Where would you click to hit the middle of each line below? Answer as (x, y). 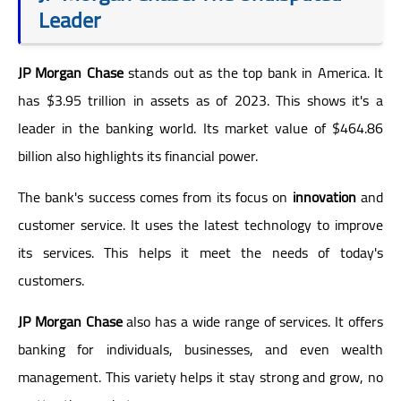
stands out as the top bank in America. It (253, 72)
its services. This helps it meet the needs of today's (200, 252)
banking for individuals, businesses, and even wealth (200, 349)
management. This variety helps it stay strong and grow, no (200, 376)
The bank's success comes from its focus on (155, 196)
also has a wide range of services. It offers (253, 321)
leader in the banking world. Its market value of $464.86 (200, 128)
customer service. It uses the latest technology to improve (200, 224)
